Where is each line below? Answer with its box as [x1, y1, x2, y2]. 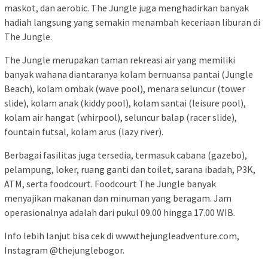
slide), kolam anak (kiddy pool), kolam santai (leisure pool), [4, 97, 246, 109]
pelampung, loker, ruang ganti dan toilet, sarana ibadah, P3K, [4, 163, 255, 176]
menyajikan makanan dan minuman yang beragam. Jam [4, 192, 232, 205]
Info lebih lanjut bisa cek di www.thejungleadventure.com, [4, 230, 239, 242]
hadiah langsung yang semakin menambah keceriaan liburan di [4, 16, 260, 29]
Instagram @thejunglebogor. [4, 244, 124, 257]
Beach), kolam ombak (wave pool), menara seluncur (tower [4, 83, 245, 95]
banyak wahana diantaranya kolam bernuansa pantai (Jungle [4, 68, 253, 81]
